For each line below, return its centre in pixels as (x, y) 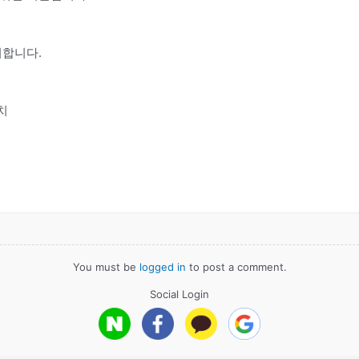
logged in (162, 266)
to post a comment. (236, 266)
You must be (106, 266)
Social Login (179, 294)
